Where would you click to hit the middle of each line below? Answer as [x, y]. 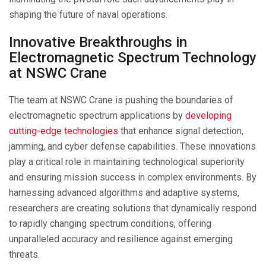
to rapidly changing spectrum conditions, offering [110, 223]
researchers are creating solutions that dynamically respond [133, 208]
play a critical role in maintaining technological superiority [127, 161]
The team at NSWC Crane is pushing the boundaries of [121, 100]
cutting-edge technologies [64, 131]
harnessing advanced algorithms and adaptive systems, [124, 192]
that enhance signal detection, [181, 131]
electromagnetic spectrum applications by [97, 115]
